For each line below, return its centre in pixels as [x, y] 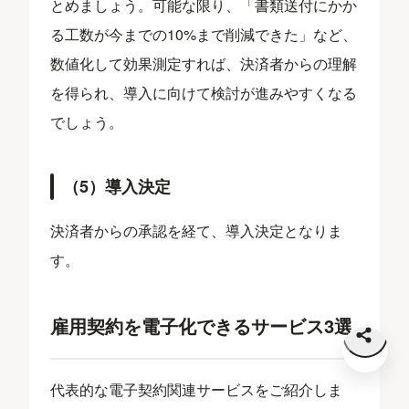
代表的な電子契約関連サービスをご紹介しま [197, 390]
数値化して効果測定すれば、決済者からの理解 [204, 64]
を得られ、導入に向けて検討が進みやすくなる [204, 93]
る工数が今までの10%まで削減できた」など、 [204, 35]
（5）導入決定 [117, 187]
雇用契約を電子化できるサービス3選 [202, 326]
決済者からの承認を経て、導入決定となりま [197, 231]
